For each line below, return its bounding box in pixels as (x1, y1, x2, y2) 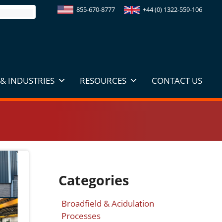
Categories (58, 171, 129, 190)
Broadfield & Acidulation (61, 198, 155, 210)
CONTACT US (152, 75, 202, 87)
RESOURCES (80, 75, 126, 87)
